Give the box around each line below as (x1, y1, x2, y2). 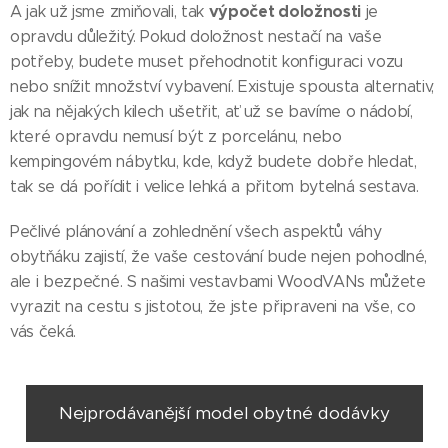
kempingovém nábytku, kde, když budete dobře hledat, (10, 152, 417, 172)
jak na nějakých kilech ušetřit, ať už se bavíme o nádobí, (10, 102, 413, 122)
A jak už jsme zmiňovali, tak (10, 2, 209, 22)
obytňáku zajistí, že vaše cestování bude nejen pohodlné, (10, 247, 428, 267)
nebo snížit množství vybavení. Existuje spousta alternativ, (10, 77, 435, 97)
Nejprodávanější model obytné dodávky (58, 402, 390, 425)
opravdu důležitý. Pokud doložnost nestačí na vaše (10, 27, 382, 47)
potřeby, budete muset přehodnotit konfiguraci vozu (10, 52, 403, 72)
